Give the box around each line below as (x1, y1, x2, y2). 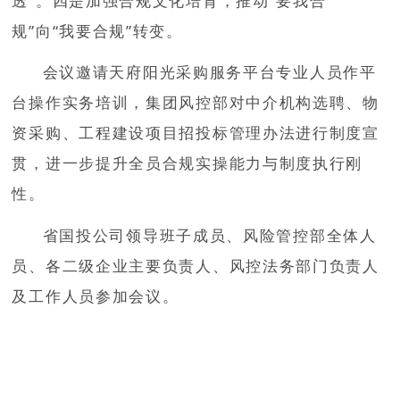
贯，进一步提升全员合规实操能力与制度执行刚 (12, 153, 363, 174)
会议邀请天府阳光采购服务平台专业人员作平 (42, 62, 377, 83)
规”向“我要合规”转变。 (12, 20, 183, 41)
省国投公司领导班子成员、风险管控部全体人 (42, 225, 377, 246)
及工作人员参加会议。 (12, 286, 179, 307)
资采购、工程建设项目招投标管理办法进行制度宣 (12, 122, 379, 144)
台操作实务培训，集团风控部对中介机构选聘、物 (12, 92, 379, 113)
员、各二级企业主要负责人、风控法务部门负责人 (12, 255, 379, 277)
